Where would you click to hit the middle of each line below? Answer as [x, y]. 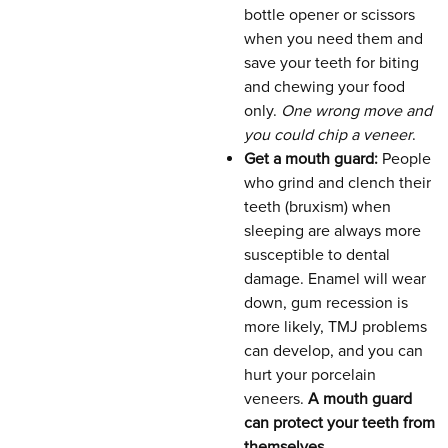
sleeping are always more [332, 231]
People [404, 159]
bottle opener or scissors [329, 15]
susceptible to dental [317, 255]
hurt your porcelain [310, 375]
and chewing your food [324, 87]
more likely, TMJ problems [335, 327]
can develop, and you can [333, 351]
